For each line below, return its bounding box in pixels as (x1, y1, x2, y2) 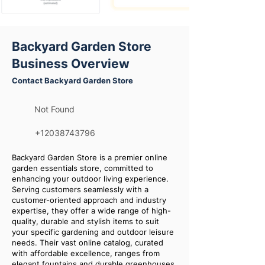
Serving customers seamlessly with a (12, 185, 148, 194)
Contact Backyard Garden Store (12, 76, 133, 85)
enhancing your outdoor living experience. (12, 174, 169, 183)
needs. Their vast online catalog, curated (12, 238, 163, 247)
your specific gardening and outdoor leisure (12, 227, 174, 237)
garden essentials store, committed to (12, 163, 153, 173)
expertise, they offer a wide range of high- (12, 206, 171, 215)
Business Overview (12, 56, 130, 71)
